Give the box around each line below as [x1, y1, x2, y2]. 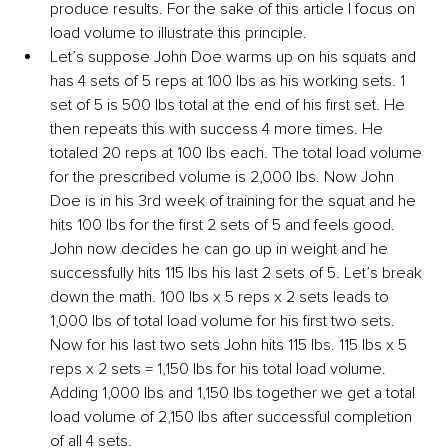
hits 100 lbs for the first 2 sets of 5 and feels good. [50, 214, 399, 235]
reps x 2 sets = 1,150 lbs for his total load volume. [50, 358, 390, 379]
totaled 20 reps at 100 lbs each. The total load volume [50, 142, 426, 163]
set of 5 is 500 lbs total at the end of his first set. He [50, 94, 409, 115]
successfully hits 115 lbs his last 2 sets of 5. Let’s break [50, 262, 426, 283]
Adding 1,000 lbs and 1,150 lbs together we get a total [50, 382, 419, 403]
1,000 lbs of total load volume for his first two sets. [50, 310, 399, 331]
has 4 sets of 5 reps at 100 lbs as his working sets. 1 [50, 70, 409, 91]
